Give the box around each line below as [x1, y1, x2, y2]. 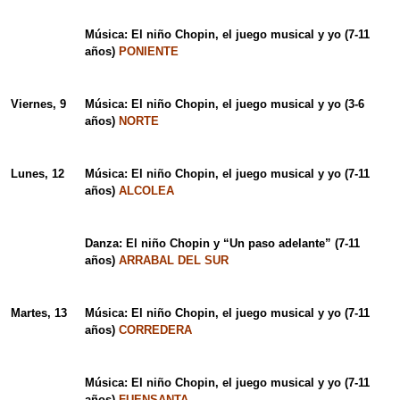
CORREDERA [118, 323, 192, 337]
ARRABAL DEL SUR [118, 254, 229, 268]
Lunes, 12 [10, 167, 64, 181]
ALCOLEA [118, 184, 174, 198]
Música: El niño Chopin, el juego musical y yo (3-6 [84, 97, 364, 112]
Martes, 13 [10, 306, 67, 321]
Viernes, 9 [10, 97, 66, 112]
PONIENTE [118, 45, 179, 59]
